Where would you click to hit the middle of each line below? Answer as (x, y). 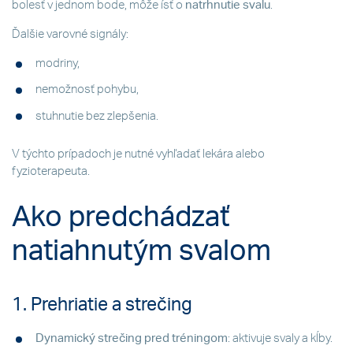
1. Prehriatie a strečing (102, 305)
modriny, (58, 64)
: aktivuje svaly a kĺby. (280, 339)
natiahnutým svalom (141, 251)
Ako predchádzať (121, 217)
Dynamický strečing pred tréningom (132, 339)
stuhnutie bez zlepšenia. (97, 116)
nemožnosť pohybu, (87, 90)
